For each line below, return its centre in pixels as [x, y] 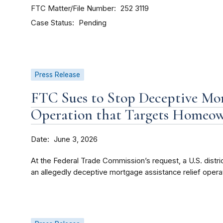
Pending [93, 23]
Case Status [52, 23]
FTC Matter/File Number [72, 8]
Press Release [57, 75]
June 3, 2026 [76, 140]
